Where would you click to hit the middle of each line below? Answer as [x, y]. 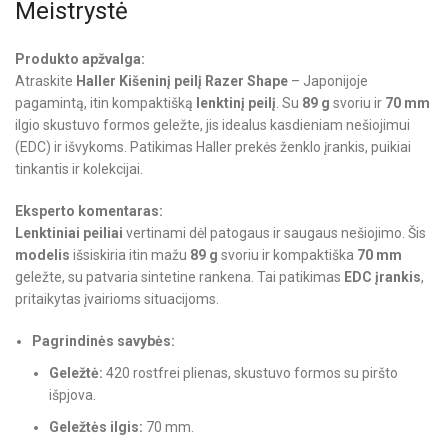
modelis [42, 254]
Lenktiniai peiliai [69, 232]
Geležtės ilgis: [96, 426]
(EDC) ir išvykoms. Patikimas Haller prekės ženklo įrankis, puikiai [213, 146]
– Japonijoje [328, 80]
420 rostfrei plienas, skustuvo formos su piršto [250, 372]
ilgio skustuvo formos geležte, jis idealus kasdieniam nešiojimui [212, 124]
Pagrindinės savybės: [103, 340]
